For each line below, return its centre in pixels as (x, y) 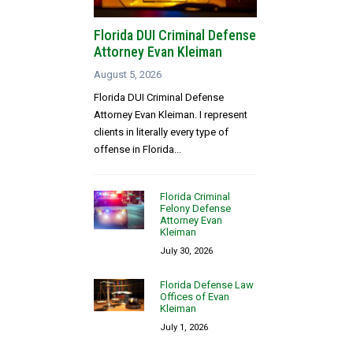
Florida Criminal (195, 196)
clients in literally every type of (162, 132)
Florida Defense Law (207, 284)
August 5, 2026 (128, 74)
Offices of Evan (195, 296)
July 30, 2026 (187, 251)
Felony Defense (196, 208)
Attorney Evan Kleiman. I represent (171, 114)
